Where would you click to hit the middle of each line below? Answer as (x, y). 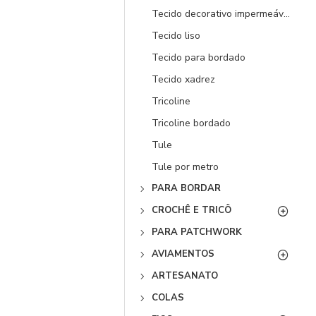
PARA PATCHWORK (197, 232)
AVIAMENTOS (183, 254)
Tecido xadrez (183, 79)
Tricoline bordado (191, 123)
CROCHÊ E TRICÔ (192, 210)
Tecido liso (176, 36)
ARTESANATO (185, 276)
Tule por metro (185, 167)
